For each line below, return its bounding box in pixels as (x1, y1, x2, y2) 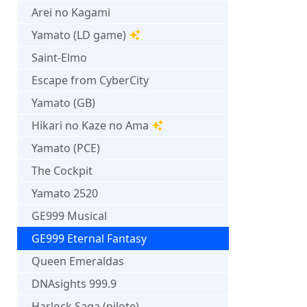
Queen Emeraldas (32, 253, 124, 269)
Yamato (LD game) (32, 27, 126, 42)
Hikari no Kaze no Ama (32, 117, 149, 133)
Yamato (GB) (32, 95, 95, 110)
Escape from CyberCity (32, 72, 149, 88)
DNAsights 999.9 (32, 275, 116, 291)
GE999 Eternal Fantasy (32, 230, 147, 246)
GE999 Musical (32, 208, 107, 223)
